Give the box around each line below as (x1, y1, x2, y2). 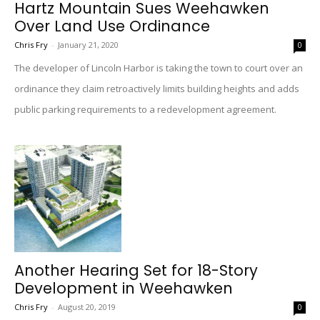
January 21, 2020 (58, 39, 119, 50)
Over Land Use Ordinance (14, 16, 210, 36)
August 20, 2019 (58, 301, 116, 312)
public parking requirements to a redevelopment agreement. (14, 103, 276, 116)
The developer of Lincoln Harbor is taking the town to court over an (14, 61, 303, 74)
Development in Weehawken (14, 278, 233, 299)
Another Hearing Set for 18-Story (14, 260, 258, 281)
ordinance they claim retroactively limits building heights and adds (14, 82, 299, 95)
